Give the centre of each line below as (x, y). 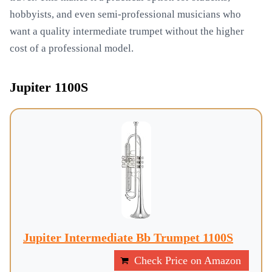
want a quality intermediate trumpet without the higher (127, 31)
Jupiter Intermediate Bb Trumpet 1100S (128, 237)
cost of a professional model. (72, 48)
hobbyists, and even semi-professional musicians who (125, 14)
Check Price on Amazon (188, 260)
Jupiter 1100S (49, 87)
